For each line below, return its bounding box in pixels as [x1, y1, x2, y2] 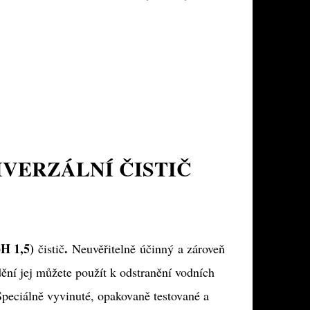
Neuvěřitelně [72, 240, 136, 257]
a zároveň [178, 240, 225, 257]
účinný [140, 240, 174, 257]
